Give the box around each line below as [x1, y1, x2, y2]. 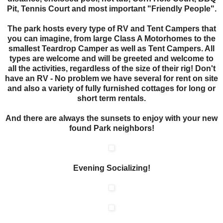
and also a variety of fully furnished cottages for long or [7, 84, 216, 93]
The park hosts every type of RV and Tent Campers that [7, 24, 216, 33]
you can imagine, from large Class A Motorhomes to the [7, 34, 216, 43]
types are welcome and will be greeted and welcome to [9, 54, 214, 63]
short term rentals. [77, 94, 146, 103]
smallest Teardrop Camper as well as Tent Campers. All [8, 44, 215, 53]
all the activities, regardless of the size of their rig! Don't [7, 64, 216, 73]
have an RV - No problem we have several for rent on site [5, 74, 218, 83]
